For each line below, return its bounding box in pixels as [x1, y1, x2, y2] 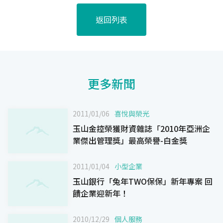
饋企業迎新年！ [73, 187, 128, 199]
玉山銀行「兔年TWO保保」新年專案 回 [73, 175, 205, 187]
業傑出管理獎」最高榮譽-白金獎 [73, 134, 187, 146]
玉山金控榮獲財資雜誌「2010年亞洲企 [73, 122, 210, 134]
